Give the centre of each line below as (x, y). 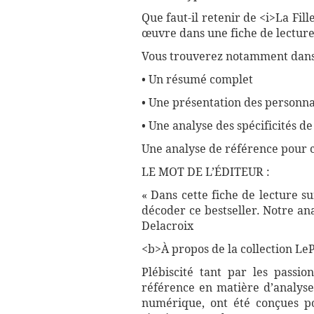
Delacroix (168, 226)
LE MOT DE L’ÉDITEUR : (206, 172)
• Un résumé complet (197, 80)
